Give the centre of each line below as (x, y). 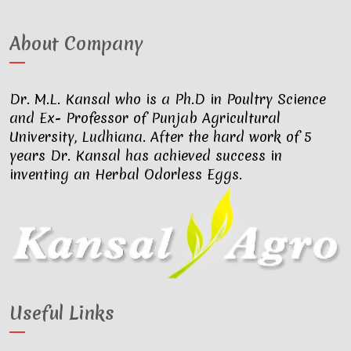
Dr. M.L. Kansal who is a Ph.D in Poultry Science (168, 99)
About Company (76, 44)
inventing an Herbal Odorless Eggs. (126, 174)
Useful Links (62, 314)
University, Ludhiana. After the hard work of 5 (161, 137)
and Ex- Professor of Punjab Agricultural (145, 118)
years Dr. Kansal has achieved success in (146, 156)
